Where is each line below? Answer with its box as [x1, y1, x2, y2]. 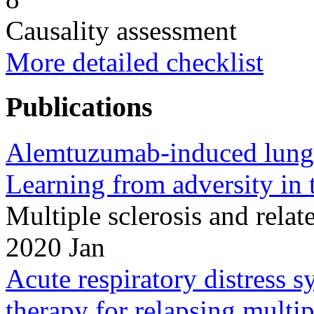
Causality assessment [6, 15, 237, 46]
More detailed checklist [6, 46, 264, 77]
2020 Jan [6, 231, 105, 262]
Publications [6, 91, 153, 123]
